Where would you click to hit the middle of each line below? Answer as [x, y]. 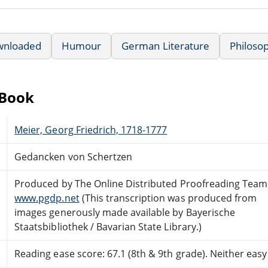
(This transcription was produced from [168, 198]
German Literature [165, 45]
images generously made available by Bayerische [125, 212]
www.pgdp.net [47, 198]
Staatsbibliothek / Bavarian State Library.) [108, 226]
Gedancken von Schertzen [74, 156]
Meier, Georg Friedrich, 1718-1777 [91, 130]
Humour [82, 45]
